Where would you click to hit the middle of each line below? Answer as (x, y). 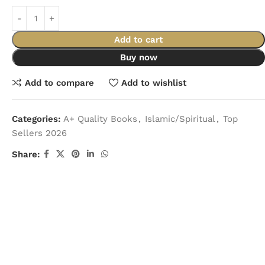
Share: (26, 154)
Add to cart (138, 40)
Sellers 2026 (39, 133)
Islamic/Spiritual (180, 119)
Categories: (36, 119)
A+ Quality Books (100, 119)
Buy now (138, 57)
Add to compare (59, 83)
